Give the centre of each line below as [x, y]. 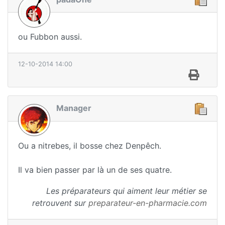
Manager [74, 108]
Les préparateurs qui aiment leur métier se [127, 191]
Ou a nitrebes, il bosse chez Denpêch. [90, 145]
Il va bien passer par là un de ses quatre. [95, 170]
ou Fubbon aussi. [50, 37]
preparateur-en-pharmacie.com [148, 203]
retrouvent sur [60, 203]
